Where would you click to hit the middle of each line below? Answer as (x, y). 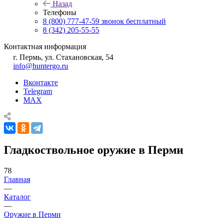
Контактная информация (45, 46)
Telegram (38, 91)
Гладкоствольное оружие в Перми (94, 150)
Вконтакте (41, 82)
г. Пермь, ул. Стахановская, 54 (63, 57)
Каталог (17, 197)
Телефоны (60, 12)
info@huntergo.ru (41, 66)
